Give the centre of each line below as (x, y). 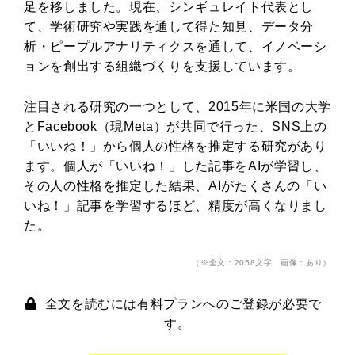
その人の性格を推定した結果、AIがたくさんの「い (176, 185)
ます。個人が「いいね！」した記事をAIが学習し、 (176, 166)
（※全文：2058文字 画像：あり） (261, 262)
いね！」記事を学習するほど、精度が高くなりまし (176, 205)
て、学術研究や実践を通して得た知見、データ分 (169, 26)
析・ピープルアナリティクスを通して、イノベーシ (176, 46)
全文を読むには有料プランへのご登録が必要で (183, 303)
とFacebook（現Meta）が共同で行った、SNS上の (176, 126)
